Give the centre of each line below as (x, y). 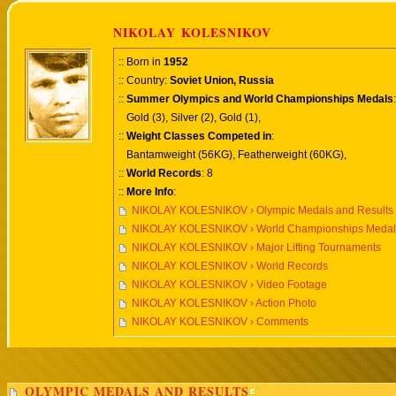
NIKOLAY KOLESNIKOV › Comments (220, 322)
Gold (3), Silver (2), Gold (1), (190, 118)
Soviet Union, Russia (222, 80)
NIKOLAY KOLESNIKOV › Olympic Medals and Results (263, 210)
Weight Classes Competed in (199, 136)
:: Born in (141, 62)
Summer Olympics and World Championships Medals (260, 99)
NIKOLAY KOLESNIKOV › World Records (230, 266)
